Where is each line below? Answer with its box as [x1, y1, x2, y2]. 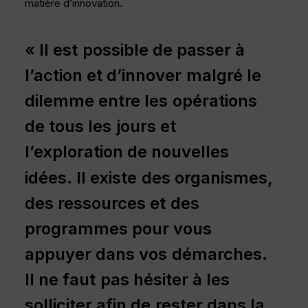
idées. [25, 167, 72, 188]
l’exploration [25, 142, 123, 162]
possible [82, 40, 148, 60]
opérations [172, 91, 257, 111]
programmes [25, 218, 128, 239]
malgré [186, 65, 243, 86]
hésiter [133, 269, 188, 289]
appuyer [25, 243, 91, 264]
